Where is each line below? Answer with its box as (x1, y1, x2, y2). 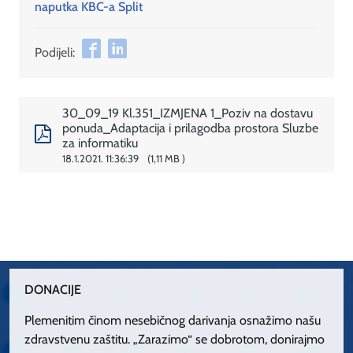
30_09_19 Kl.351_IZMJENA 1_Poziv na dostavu (61, 106, 313, 121)
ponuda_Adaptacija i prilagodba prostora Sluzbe (61, 121, 318, 136)
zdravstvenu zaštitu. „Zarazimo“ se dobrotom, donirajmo (24, 331, 325, 347)
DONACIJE (24, 281, 82, 297)
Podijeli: (35, 45, 75, 61)
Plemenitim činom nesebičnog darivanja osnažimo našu (24, 312, 321, 328)
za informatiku (61, 136, 138, 151)
